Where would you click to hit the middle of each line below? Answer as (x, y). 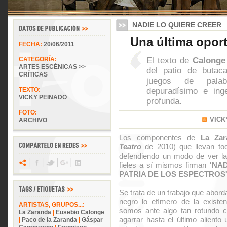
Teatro (130, 147)
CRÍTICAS (33, 74)
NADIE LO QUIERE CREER (177, 25)
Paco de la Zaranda (49, 220)
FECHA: (31, 44)
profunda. (164, 101)
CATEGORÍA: (38, 59)
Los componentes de (160, 138)
